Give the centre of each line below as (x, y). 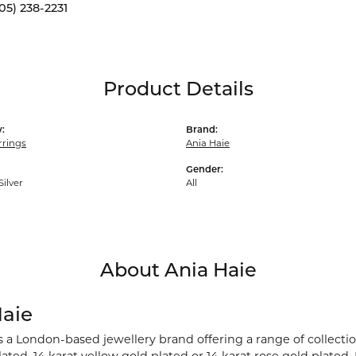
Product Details (178, 90)
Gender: (205, 170)
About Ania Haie (178, 271)
